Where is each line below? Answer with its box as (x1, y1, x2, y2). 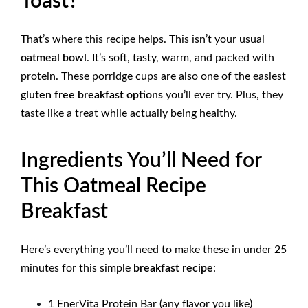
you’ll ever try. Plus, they (163, 89, 283, 100)
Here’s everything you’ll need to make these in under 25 (21, 243, 287, 255)
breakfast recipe (133, 262, 213, 274)
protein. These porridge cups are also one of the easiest (21, 70, 286, 82)
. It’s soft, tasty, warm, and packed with (87, 52, 274, 63)
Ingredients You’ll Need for (21, 151, 261, 172)
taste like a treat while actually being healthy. (21, 107, 237, 119)
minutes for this (21, 262, 100, 274)
